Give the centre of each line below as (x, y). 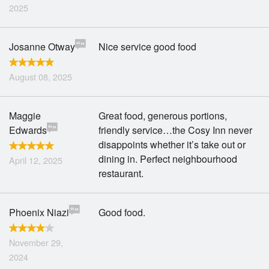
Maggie (25, 116)
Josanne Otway (42, 47)
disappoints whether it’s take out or (172, 144)
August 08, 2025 (41, 77)
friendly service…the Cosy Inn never (176, 130)
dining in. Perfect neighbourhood (168, 159)
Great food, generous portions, (163, 116)
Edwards (28, 130)
